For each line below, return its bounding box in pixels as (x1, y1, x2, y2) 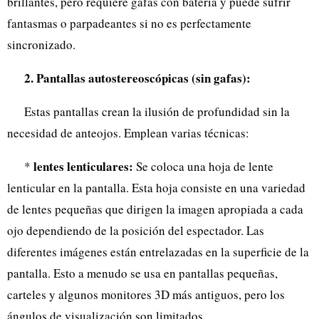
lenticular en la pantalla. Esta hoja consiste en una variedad (7, 179, 305, 196)
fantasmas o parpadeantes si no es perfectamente (7, 14, 251, 31)
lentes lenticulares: (33, 157, 133, 175)
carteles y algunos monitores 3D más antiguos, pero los (7, 286, 285, 303)
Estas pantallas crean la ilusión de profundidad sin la (24, 103, 290, 120)
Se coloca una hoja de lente (133, 157, 273, 174)
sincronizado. (7, 36, 75, 53)
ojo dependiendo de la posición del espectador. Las (7, 221, 264, 239)
